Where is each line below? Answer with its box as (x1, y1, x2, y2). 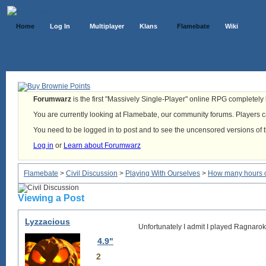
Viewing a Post (18, 193, 84, 203)
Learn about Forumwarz (64, 141, 141, 150)
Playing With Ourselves (125, 169, 200, 178)
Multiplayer (90, 23, 124, 30)
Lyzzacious (25, 217, 70, 226)
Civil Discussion (66, 169, 118, 178)
